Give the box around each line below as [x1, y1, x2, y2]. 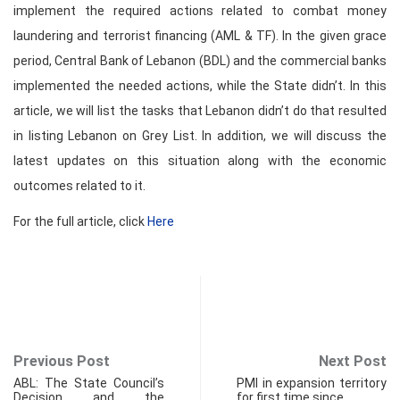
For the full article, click [13, 214, 147, 229]
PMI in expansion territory [237, 376, 387, 391]
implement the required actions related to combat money [13, 4, 387, 19]
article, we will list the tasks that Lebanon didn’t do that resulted [13, 104, 387, 119]
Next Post [319, 353, 387, 371]
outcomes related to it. [13, 179, 146, 194]
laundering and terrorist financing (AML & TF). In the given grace [13, 29, 387, 44]
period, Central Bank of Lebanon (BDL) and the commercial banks [13, 54, 387, 69]
